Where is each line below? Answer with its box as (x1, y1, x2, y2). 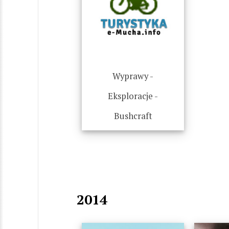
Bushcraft (113, 110, 152, 122)
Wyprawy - (112, 71, 153, 82)
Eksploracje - (108, 90, 158, 102)
